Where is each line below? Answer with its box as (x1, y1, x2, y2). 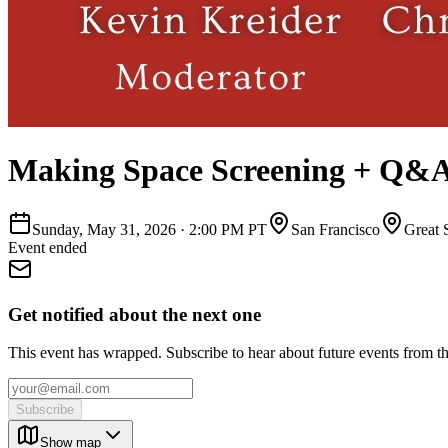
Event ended (8, 238, 87, 256)
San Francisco (291, 220, 380, 238)
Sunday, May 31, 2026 (32, 220, 176, 238)
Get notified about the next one (8, 303, 261, 325)
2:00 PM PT (189, 220, 267, 238)
